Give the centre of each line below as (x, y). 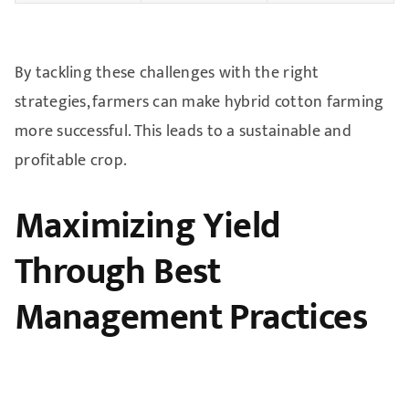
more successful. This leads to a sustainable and (183, 132)
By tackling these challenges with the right (167, 73)
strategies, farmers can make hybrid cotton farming (199, 103)
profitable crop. (71, 161)
